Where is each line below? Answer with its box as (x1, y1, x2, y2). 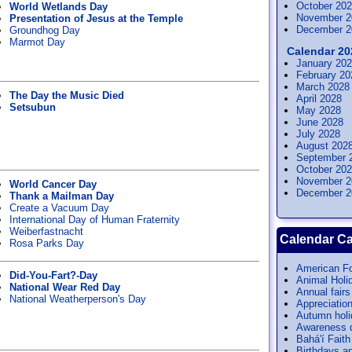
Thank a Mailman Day (9, 190, 114, 202)
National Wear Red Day (9, 281, 120, 293)
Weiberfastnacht (9, 225, 83, 237)
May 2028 (296, 104, 341, 116)
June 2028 (296, 116, 343, 128)
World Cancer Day (9, 178, 97, 190)
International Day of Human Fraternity (9, 214, 180, 225)
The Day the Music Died (9, 90, 124, 101)
